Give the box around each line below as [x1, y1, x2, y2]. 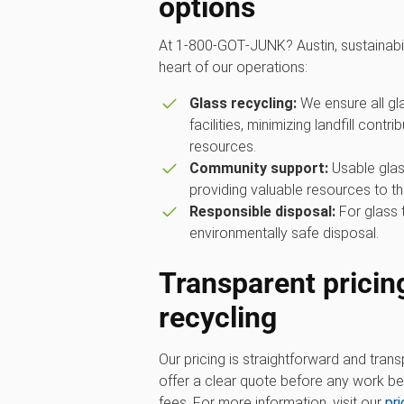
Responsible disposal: [188, 203, 335, 220]
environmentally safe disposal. [188, 225, 379, 242]
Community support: [188, 160, 328, 177]
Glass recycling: [188, 95, 297, 112]
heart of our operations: [159, 59, 308, 76]
